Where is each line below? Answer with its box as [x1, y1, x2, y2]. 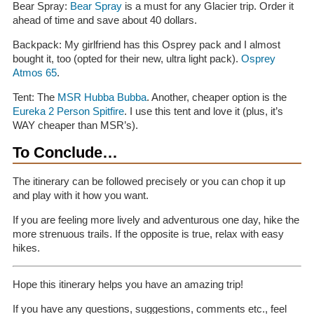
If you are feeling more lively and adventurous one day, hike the [12, 214, 299, 226]
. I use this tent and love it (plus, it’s [123, 105, 283, 117]
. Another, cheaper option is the [146, 91, 287, 103]
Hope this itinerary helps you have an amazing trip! [12, 278, 243, 290]
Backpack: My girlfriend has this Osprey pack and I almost [12, 39, 280, 50]
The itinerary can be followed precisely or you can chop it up [12, 175, 285, 187]
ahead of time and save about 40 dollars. [12, 14, 197, 26]
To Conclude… [12, 144, 118, 161]
